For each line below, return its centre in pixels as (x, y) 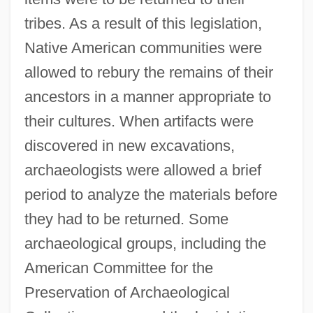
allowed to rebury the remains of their (148, 72)
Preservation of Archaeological (127, 292)
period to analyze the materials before (151, 194)
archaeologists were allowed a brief (143, 170)
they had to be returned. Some (126, 219)
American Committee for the (118, 268)
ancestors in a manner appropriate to (147, 96)
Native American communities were (143, 48)
